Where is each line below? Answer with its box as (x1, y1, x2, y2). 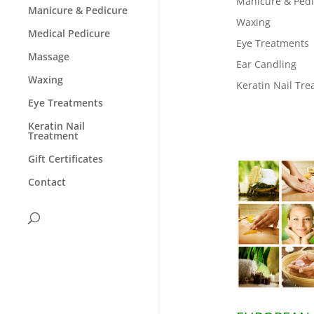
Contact (28, 175, 66, 189)
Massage (28, 49, 69, 63)
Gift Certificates (28, 151, 103, 165)
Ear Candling (235, 57, 296, 71)
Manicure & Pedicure (28, 3, 128, 17)
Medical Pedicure (28, 26, 110, 40)
